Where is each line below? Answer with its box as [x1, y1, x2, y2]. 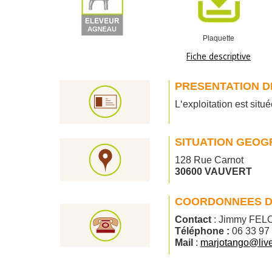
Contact [175, 214, 214, 225]
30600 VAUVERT [175, 166, 252, 177]
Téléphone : [175, 226, 232, 236]
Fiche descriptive [186, 51, 251, 61]
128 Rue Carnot [175, 155, 243, 165]
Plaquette [203, 34, 234, 42]
